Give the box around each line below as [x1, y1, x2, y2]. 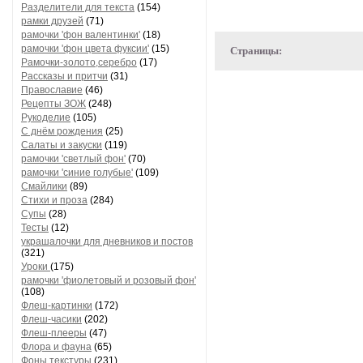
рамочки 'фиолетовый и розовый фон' [21, 275, 196, 286]
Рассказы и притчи [21, 70, 108, 82]
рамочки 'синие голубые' [21, 167, 133, 178]
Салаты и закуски [21, 139, 102, 151]
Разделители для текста [21, 2, 135, 13]
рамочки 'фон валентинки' [21, 29, 140, 41]
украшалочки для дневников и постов [21, 236, 193, 247]
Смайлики [21, 181, 67, 192]
